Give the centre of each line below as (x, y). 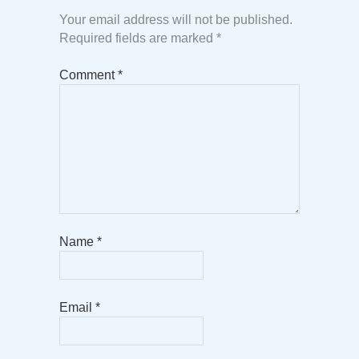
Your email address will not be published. (176, 20)
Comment (89, 75)
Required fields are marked (138, 38)
